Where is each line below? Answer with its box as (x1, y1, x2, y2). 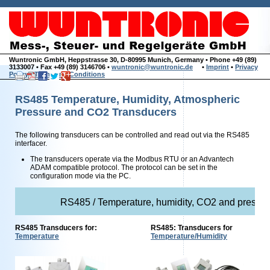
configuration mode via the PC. (30, 172, 136, 180)
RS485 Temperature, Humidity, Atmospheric (15, 93, 240, 105)
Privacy (235, 63, 258, 71)
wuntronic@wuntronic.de (111, 63, 193, 71)
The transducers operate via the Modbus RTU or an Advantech (30, 155, 234, 163)
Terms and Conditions (34, 71, 105, 78)
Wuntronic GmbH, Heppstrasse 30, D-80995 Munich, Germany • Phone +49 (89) (9, 56, 257, 63)
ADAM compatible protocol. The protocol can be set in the (30, 163, 218, 172)
